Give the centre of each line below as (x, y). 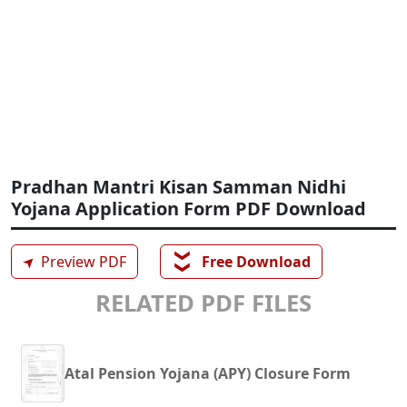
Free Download (254, 262)
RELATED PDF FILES (203, 303)
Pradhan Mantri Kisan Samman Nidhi (179, 187)
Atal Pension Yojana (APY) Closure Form (208, 373)
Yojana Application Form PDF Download (189, 209)
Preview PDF (82, 262)
